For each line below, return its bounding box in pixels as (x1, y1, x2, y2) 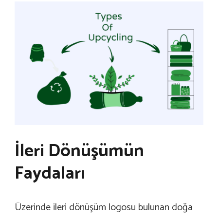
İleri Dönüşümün (15, 137, 144, 166)
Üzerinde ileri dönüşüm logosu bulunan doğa (15, 200, 193, 216)
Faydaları (15, 159, 85, 188)
